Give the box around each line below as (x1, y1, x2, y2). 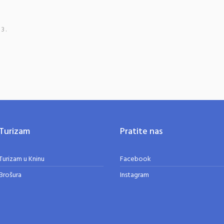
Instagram (120, 169, 149, 181)
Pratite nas (120, 124, 163, 139)
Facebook (120, 153, 151, 165)
